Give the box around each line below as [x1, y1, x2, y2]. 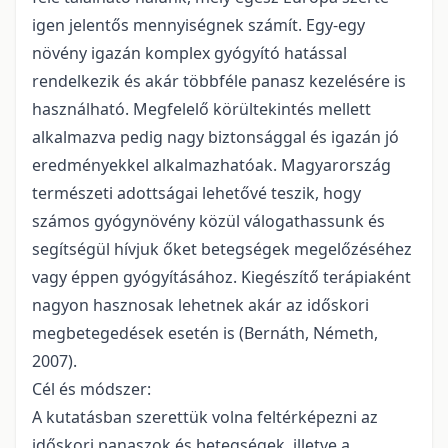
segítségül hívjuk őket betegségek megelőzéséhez [32, 238, 412, 261]
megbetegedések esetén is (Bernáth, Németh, [32, 322, 378, 345]
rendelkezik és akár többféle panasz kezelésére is [32, 70, 406, 93]
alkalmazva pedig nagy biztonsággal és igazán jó [32, 126, 399, 149]
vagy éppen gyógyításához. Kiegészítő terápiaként [32, 266, 411, 289]
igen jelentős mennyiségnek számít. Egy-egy [32, 14, 365, 37]
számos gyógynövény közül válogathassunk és [32, 210, 385, 233]
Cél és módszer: [32, 378, 151, 401]
